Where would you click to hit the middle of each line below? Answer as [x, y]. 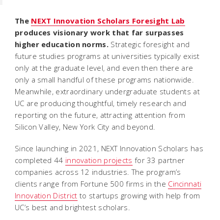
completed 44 [40, 160]
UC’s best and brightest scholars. [72, 207]
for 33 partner [159, 160]
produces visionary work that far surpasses [99, 32]
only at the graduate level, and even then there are [104, 68]
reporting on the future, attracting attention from [100, 115]
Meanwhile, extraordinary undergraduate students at [107, 91]
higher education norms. [62, 44]
